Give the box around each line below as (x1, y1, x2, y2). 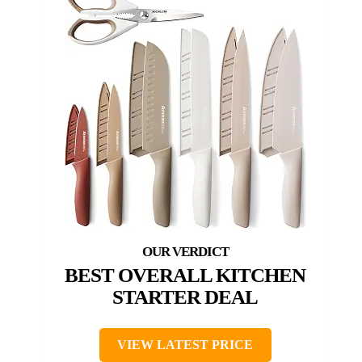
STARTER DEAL (112, 285, 258, 308)
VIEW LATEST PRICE (117, 337, 253, 351)
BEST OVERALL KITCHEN (65, 263, 305, 286)
